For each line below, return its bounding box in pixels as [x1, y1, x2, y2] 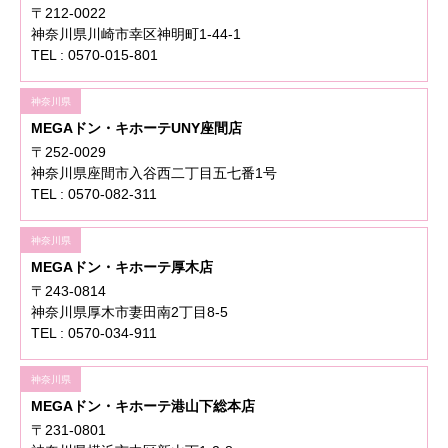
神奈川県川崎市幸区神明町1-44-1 [31, 26, 241, 43]
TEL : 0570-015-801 [31, 47, 158, 64]
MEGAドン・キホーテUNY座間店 [31, 120, 242, 137]
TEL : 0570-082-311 [31, 186, 157, 203]
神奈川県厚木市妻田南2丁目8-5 [31, 304, 228, 321]
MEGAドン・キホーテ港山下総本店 [31, 398, 255, 415]
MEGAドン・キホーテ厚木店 [31, 259, 213, 276]
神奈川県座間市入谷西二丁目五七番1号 [31, 165, 277, 182]
